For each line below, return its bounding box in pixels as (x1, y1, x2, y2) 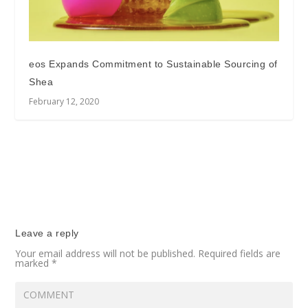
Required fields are (198, 247, 281, 261)
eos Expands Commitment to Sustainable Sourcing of (29, 58, 278, 70)
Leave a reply (15, 228, 79, 239)
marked (15, 256, 52, 270)
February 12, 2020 (29, 96, 100, 108)
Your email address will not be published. (15, 247, 196, 261)
